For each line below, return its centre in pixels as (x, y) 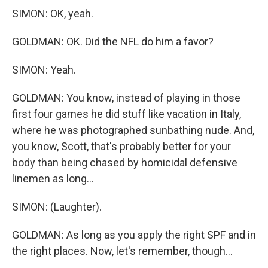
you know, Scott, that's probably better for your (121, 146)
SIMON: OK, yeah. (53, 13)
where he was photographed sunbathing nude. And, (133, 130)
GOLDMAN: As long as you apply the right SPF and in (134, 235)
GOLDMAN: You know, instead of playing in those (126, 98)
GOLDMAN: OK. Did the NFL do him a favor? (113, 42)
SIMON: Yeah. (44, 70)
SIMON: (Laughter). (57, 207)
